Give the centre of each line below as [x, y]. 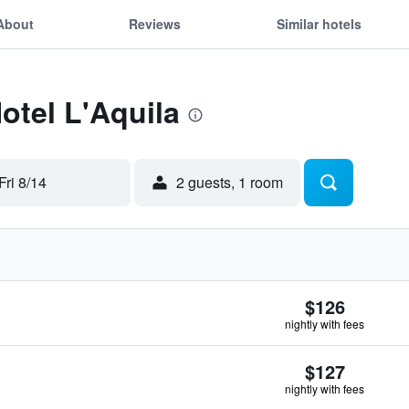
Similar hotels [319, 23]
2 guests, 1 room [230, 182]
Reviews [155, 23]
